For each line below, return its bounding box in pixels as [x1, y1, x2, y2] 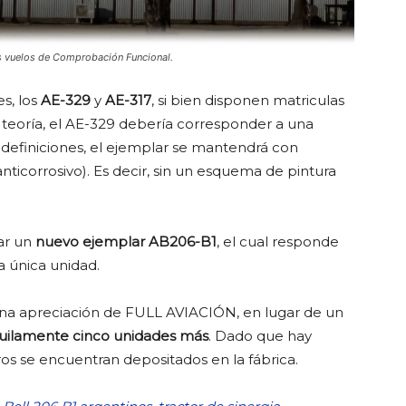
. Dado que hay [208, 327, 312, 345]
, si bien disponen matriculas [151, 92, 344, 110]
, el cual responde [217, 233, 339, 251]
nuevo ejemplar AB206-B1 [35, 233, 217, 251]
